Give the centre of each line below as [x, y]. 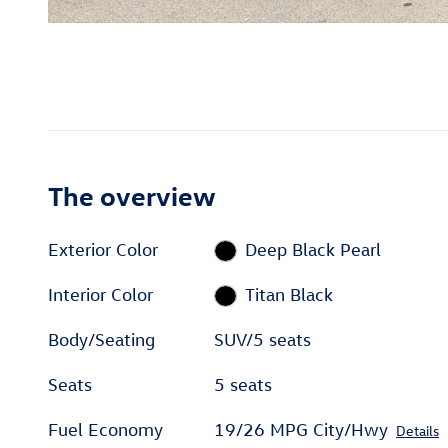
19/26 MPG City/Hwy [301, 429]
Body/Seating [101, 339]
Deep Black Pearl [312, 249]
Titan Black [288, 294]
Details [418, 430]
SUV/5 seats [263, 339]
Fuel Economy [105, 429]
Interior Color [100, 294]
